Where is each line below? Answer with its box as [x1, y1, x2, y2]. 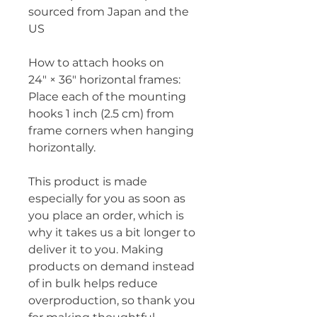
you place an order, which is [28, 209, 184, 223]
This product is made [28, 175, 147, 189]
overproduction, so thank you [28, 294, 195, 308]
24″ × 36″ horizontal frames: [28, 73, 180, 87]
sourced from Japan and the [28, 5, 189, 19]
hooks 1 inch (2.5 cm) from [28, 107, 174, 121]
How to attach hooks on [28, 56, 164, 70]
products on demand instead [28, 260, 195, 274]
